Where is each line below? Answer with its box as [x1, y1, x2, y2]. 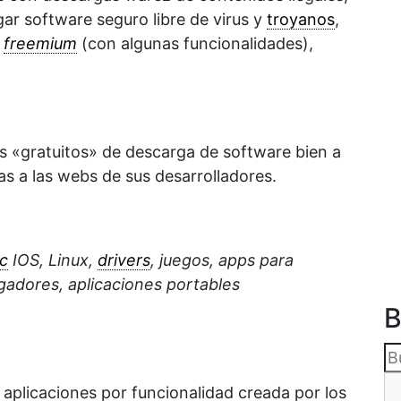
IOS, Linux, [8, 251, 98, 270]
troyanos [267, 10, 335, 30]
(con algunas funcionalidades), [77, 34, 313, 54]
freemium [4, 34, 77, 54]
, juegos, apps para [150, 251, 294, 270]
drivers [98, 251, 150, 270]
